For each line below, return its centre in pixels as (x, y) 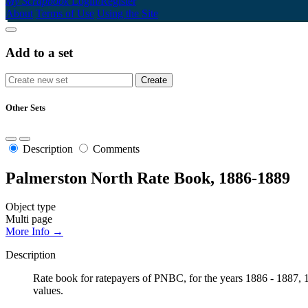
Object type (31, 207)
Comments (116, 148)
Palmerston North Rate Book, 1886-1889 (148, 178)
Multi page (29, 219)
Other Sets (25, 108)
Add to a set (39, 52)
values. (48, 291)
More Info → (34, 232)
